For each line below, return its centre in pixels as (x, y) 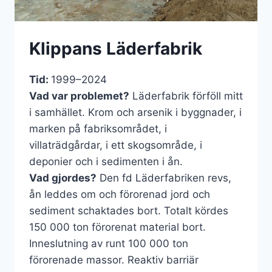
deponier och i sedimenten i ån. (107, 161)
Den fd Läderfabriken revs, (164, 178)
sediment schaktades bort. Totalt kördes (129, 210)
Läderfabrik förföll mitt (186, 96)
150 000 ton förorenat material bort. (117, 227)
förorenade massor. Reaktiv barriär (114, 260)
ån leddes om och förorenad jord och (120, 194)
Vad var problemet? (79, 96)
